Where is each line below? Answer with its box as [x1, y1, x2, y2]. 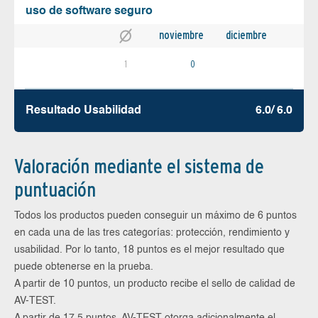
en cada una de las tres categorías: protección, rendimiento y [14, 228, 290, 238]
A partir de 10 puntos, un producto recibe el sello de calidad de [14, 279, 295, 290]
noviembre [159, 28, 204, 43]
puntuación [14, 177, 96, 202]
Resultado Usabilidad [26, 105, 141, 117]
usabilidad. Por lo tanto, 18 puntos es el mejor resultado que [14, 245, 285, 256]
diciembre [226, 28, 267, 43]
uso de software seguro [26, 6, 153, 18]
